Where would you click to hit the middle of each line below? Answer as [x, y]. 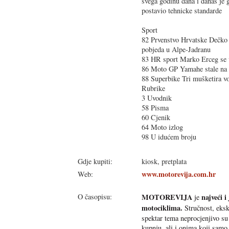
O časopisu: [95, 196]
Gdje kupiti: [95, 161]
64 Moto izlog [162, 127]
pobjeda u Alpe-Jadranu [176, 49]
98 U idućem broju [169, 136]
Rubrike [153, 88]
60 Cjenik [156, 117]
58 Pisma [155, 107]
